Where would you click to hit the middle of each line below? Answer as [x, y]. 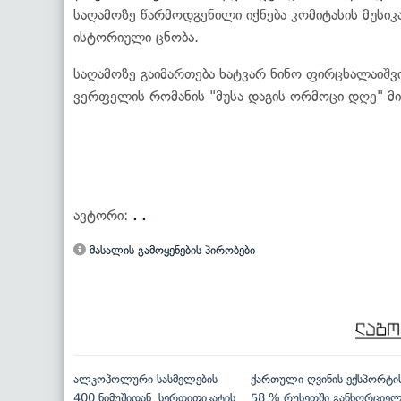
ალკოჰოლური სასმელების [145, 379]
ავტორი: [103, 215]
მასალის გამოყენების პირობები [171, 250]
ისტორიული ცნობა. [136, 37]
